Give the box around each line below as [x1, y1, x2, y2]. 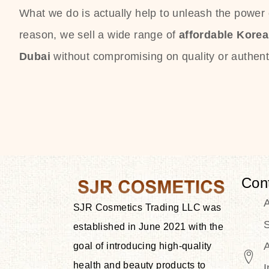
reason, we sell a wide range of [19, 28, 179, 41]
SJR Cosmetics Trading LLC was [73, 202, 222, 213]
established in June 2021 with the [73, 221, 224, 232]
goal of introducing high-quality [73, 240, 212, 251]
